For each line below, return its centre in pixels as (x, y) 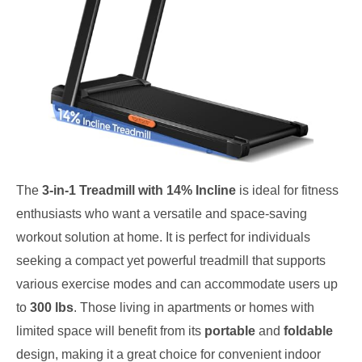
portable (230, 331)
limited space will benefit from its (110, 331)
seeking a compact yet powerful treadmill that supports (171, 261)
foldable (308, 331)
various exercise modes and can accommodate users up (177, 284)
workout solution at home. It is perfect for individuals (163, 238)
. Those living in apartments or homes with (194, 308)
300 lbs (52, 308)
